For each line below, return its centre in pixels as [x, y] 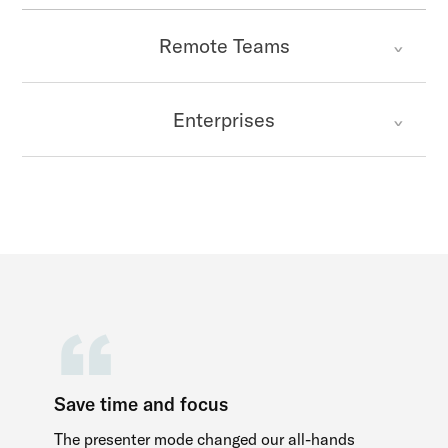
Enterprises [224, 119]
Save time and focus [141, 403]
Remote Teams [224, 45]
